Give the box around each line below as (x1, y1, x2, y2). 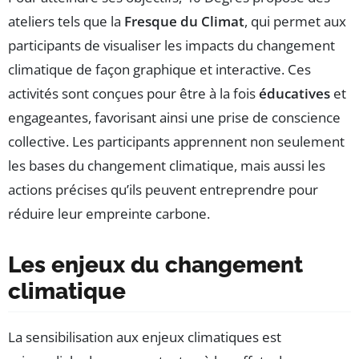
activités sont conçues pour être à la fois (8, 84, 259, 103)
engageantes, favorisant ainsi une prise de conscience (8, 108, 341, 127)
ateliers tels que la (8, 12, 124, 31)
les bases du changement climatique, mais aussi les (8, 156, 325, 175)
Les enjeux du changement (8, 252, 303, 279)
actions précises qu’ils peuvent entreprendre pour (8, 180, 318, 200)
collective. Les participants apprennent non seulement (8, 132, 345, 151)
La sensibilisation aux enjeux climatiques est (8, 328, 281, 347)
